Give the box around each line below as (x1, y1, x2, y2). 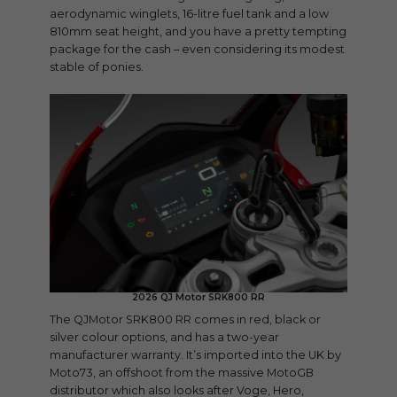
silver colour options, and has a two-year (50, 331, 279, 345)
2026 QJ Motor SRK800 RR (132, 291, 265, 303)
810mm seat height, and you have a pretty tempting (50, 25, 346, 39)
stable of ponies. (50, 60, 144, 74)
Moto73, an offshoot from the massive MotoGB (50, 366, 314, 380)
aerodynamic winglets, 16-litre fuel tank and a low (50, 7, 329, 21)
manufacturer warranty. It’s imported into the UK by (50, 348, 341, 362)
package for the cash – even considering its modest (50, 43, 345, 57)
